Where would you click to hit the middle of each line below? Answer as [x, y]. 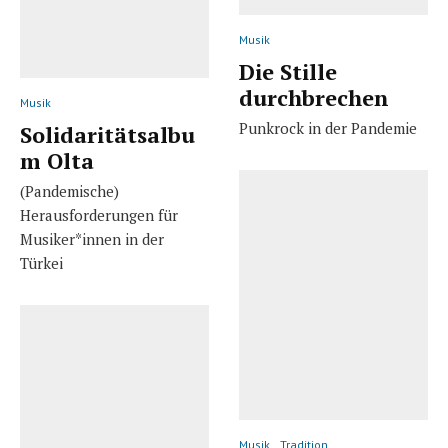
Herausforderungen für [99, 214]
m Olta [57, 160]
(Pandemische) [69, 190]
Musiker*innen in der [92, 238]
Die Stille [288, 72]
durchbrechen [314, 98]
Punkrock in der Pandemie [328, 128]
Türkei [41, 262]
